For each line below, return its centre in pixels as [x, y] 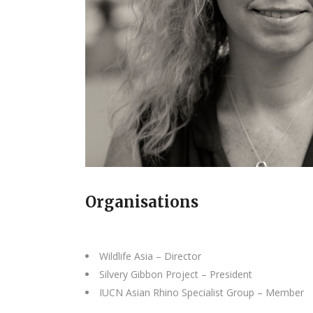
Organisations [142, 202]
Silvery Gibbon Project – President [176, 274]
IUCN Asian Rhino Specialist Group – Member [202, 292]
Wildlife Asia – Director [150, 256]
